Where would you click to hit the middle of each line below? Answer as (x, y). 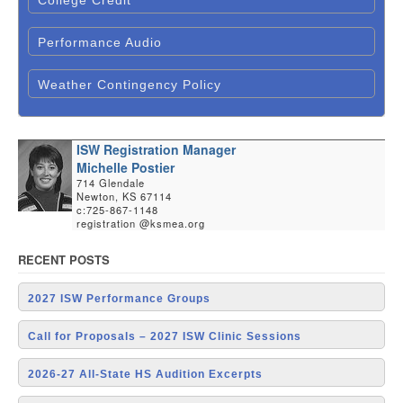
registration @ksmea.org (141, 223)
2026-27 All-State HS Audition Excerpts (145, 374)
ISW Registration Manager (156, 149)
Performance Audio (100, 42)
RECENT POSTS (64, 259)
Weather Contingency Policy (130, 84)
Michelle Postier (125, 167)
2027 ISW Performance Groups (119, 298)
